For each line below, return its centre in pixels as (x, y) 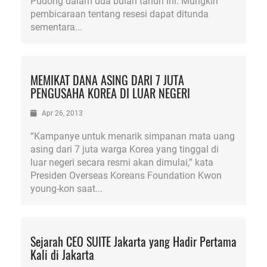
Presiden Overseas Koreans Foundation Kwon (126, 176)
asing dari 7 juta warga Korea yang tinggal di (125, 149)
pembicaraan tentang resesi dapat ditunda (119, 14)
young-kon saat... (66, 189)
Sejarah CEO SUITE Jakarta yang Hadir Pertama (133, 241)
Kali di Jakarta (62, 254)
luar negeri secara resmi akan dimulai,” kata (122, 162)
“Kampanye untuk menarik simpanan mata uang (133, 136)
